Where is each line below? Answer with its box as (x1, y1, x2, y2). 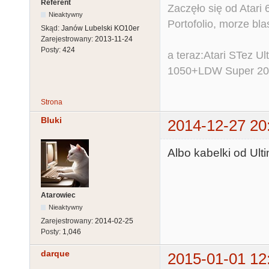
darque (41, 249, 70, 259)
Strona (41, 97, 62, 106)
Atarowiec (41, 191, 76, 200)
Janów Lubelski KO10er (61, 24, 139, 33)
